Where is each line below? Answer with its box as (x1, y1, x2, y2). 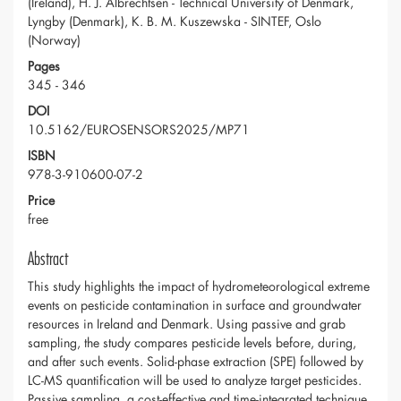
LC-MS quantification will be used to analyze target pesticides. (28, 371, 362, 389)
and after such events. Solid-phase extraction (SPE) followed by (28, 353, 363, 371)
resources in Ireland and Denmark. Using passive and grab (28, 315, 346, 333)
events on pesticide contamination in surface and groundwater (28, 296, 362, 314)
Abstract (28, 248, 68, 271)
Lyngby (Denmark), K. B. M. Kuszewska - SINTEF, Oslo (28, 13, 321, 30)
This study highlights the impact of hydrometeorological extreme (28, 277, 370, 295)
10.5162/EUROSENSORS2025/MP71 (28, 121, 250, 139)
